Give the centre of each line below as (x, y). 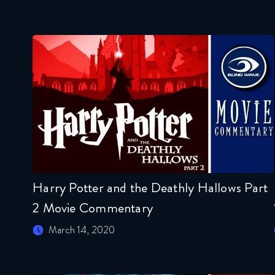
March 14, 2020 (82, 230)
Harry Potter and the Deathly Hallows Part (150, 188)
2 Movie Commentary (93, 208)
